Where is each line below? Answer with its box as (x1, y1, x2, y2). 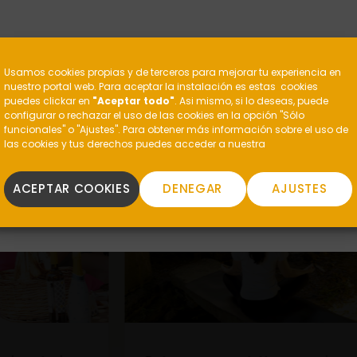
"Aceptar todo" (92, 93, 175, 108)
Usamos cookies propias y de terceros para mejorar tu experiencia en (4, 65, 341, 79)
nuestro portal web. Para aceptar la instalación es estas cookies (4, 79, 318, 93)
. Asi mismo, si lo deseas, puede (175, 93, 328, 108)
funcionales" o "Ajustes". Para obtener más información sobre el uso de (4, 122, 348, 136)
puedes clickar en (4, 93, 92, 108)
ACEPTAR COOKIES (13, 180, 131, 197)
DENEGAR (163, 180, 223, 197)
